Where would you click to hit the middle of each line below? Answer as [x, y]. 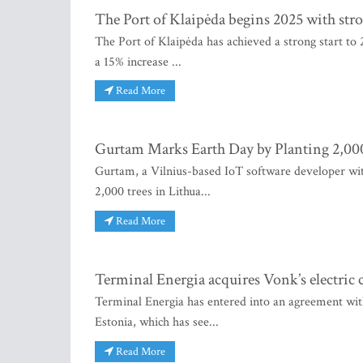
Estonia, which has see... [157, 322]
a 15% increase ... [138, 62]
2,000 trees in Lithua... [153, 192]
